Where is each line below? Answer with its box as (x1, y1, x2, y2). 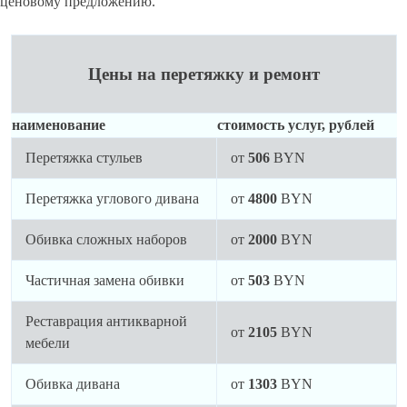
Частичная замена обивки (25, 272, 184, 288)
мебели (25, 334, 70, 351)
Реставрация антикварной (25, 313, 187, 329)
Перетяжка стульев (25, 149, 143, 165)
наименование (11, 116, 105, 133)
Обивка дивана (25, 375, 120, 392)
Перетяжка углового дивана (25, 190, 199, 206)
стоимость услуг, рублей (216, 116, 374, 133)
